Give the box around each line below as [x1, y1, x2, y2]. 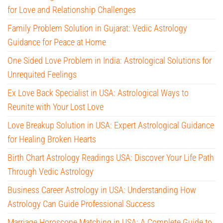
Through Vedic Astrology [7, 166, 94, 177]
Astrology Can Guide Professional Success [7, 198, 155, 209]
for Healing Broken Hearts [7, 133, 96, 144]
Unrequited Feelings [7, 69, 77, 80]
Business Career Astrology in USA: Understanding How [7, 184, 196, 195]
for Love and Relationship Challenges [7, 4, 136, 15]
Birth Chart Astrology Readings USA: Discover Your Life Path [7, 152, 214, 163]
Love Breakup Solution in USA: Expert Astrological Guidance [7, 119, 214, 130]
